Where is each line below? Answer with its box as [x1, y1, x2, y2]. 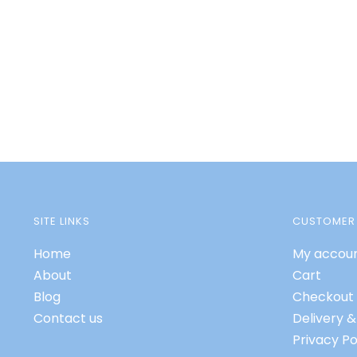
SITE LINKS [33, 214, 90, 229]
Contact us [33, 309, 103, 328]
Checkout [292, 288, 354, 307]
